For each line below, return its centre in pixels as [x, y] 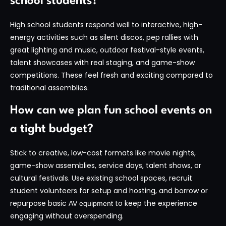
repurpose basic [39, 204]
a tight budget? [52, 129]
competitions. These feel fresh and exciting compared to [111, 75]
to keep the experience [155, 204]
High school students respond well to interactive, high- [106, 24]
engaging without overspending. [67, 216]
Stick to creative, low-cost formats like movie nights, [103, 153]
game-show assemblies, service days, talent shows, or [106, 166]
